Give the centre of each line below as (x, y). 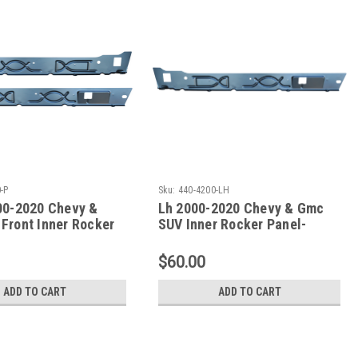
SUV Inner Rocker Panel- (232, 225)
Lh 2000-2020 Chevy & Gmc (241, 209)
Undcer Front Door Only (228, 241)
